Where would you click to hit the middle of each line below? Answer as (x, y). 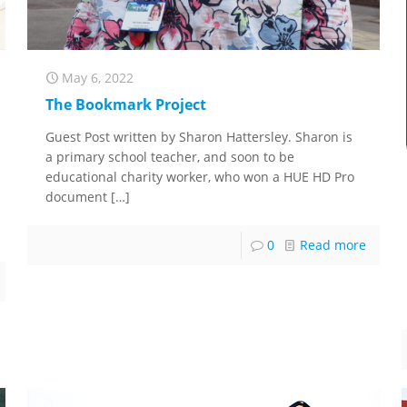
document (77, 197)
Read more (333, 245)
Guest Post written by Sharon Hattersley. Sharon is (199, 137)
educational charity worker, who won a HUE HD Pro (200, 177)
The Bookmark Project (126, 105)
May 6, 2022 (98, 78)
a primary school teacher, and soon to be (170, 157)
